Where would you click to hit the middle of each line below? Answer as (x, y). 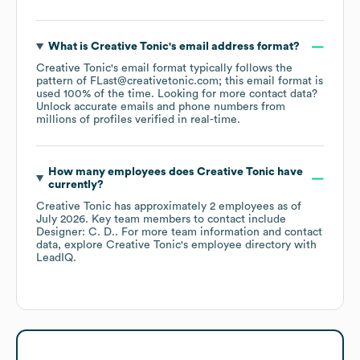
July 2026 (61, 220)
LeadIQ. (56, 258)
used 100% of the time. (97, 94)
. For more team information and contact (219, 233)
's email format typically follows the (202, 69)
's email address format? (234, 47)
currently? (76, 185)
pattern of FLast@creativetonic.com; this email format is (180, 82)
